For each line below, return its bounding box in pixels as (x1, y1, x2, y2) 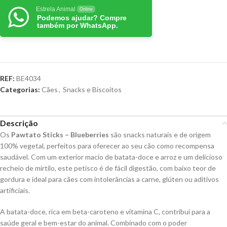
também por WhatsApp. (37, 21, 118, 29)
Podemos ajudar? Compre (37, 14, 127, 22)
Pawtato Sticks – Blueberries (11, 130, 109, 139)
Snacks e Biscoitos (63, 85, 122, 94)
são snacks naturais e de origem (109, 130, 211, 139)
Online (80, 7, 93, 12)
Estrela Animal (36, 6, 75, 13)
